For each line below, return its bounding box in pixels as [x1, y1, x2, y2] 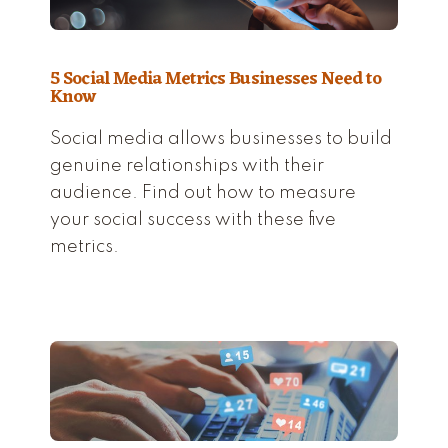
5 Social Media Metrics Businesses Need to [50, 62, 382, 95]
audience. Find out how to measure [50, 183, 356, 202]
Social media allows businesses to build [50, 129, 392, 148]
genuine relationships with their [50, 156, 324, 175]
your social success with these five [50, 210, 336, 229]
